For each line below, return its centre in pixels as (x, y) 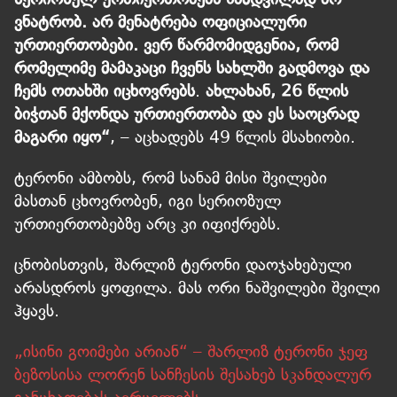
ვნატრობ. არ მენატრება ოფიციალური (160, 22)
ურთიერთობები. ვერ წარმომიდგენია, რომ (176, 45)
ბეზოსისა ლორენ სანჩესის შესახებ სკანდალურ (193, 375)
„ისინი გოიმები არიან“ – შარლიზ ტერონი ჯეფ (191, 352)
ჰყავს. (37, 311)
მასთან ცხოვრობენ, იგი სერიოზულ (148, 201)
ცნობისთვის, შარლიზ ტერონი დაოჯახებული (183, 265)
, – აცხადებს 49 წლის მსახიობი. (233, 137)
